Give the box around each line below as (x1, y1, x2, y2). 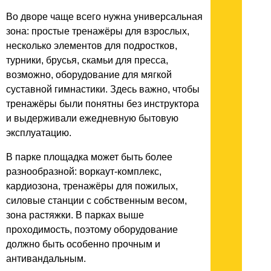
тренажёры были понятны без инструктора (6, 98, 199, 109)
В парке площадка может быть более (6, 151, 172, 162)
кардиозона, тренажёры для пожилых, (6, 180, 178, 191)
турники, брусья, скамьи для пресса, (6, 54, 168, 65)
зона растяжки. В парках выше (6, 209, 144, 220)
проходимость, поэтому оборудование (6, 224, 178, 235)
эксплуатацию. (6, 127, 71, 138)
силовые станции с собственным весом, (6, 195, 187, 206)
